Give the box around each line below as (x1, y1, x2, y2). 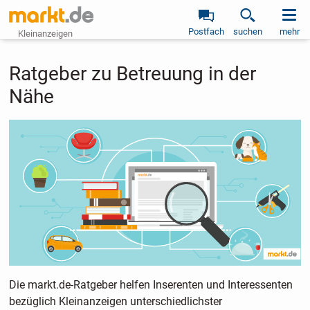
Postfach (188, 26, 224, 37)
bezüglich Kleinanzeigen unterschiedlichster (8, 294, 222, 308)
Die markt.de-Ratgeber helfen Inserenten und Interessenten (8, 277, 293, 291)
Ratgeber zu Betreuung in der (8, 62, 256, 85)
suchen (233, 26, 262, 37)
